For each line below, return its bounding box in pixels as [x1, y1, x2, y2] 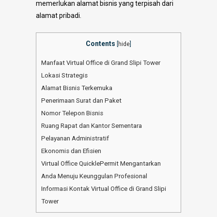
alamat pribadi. [36, 12, 81, 20]
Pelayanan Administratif [41, 134, 109, 142]
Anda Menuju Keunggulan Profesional [41, 172, 147, 180]
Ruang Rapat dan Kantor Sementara [41, 122, 142, 129]
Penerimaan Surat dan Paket [41, 96, 122, 104]
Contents [86, 40, 115, 48]
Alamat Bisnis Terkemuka [41, 84, 112, 92]
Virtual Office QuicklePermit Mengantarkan [41, 159, 161, 167]
